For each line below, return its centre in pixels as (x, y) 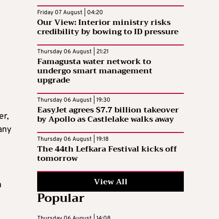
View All (110, 182)
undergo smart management (95, 71)
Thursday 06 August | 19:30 (74, 100)
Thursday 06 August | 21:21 (73, 52)
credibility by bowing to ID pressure (108, 32)
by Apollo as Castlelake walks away (106, 120)
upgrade (54, 80)
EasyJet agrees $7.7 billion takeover (108, 110)
